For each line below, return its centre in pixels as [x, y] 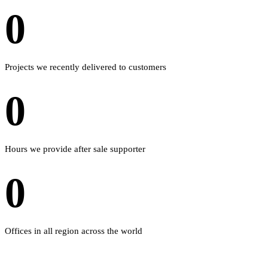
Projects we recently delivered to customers [86, 67]
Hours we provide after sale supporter [75, 149]
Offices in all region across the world [74, 231]
